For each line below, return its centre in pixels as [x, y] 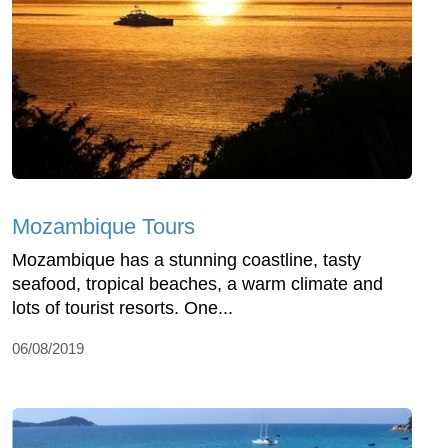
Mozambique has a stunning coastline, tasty [186, 260]
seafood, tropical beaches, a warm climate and [197, 284]
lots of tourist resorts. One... [122, 308]
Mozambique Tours [103, 227]
